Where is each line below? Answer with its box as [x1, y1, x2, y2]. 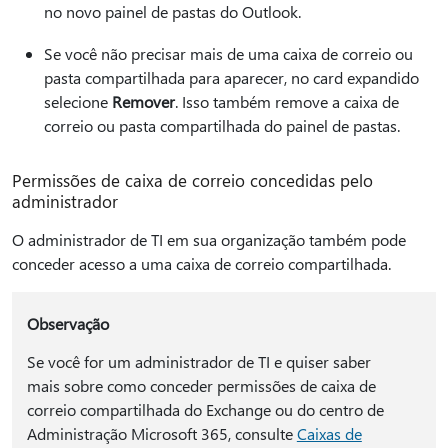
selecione [44, 91, 112, 113]
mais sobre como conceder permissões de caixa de [26, 375, 376, 397]
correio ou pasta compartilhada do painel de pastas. [44, 115, 400, 137]
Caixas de [296, 423, 362, 445]
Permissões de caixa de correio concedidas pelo [12, 169, 373, 192]
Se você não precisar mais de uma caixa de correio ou [44, 43, 413, 65]
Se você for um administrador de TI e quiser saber [26, 351, 371, 373]
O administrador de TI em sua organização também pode [12, 229, 406, 251]
